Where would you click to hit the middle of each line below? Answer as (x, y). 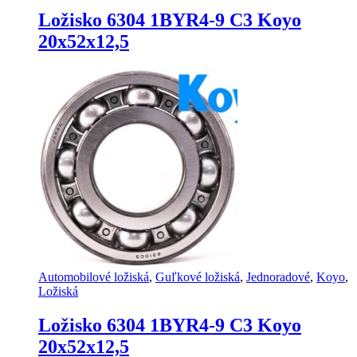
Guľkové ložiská (198, 277)
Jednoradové (278, 277)
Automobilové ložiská (94, 277)
